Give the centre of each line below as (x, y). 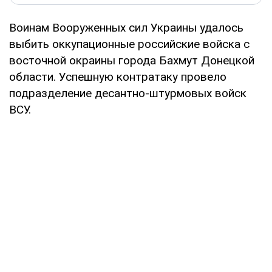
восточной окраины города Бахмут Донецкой (132, 60)
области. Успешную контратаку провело (118, 76)
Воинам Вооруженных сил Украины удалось (126, 27)
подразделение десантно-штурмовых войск (128, 93)
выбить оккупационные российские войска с (129, 44)
